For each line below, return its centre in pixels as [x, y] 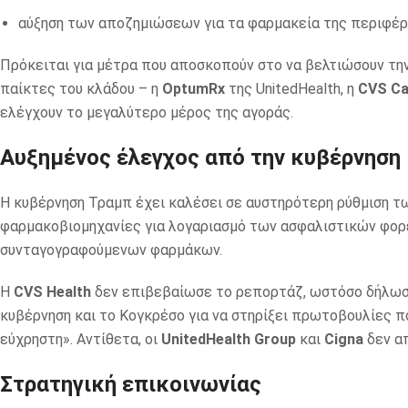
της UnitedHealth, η [291, 89]
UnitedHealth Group [229, 340]
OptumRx [194, 89]
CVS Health [52, 292]
